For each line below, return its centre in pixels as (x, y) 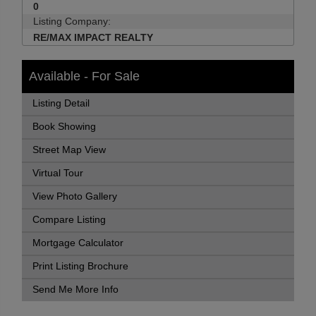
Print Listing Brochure (80, 266)
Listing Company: (72, 21)
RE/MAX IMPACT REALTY (93, 37)
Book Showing (64, 127)
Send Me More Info (75, 290)
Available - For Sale (84, 76)
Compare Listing (69, 220)
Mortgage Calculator (78, 243)
